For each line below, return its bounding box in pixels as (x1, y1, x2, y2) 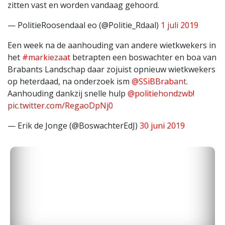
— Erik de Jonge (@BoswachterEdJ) (8, 120, 140, 132)
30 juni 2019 (140, 120, 185, 132)
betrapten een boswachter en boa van (70, 52, 216, 63)
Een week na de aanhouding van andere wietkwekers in (8, 40, 216, 51)
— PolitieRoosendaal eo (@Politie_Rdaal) (8, 20, 161, 31)
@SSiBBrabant (132, 76, 186, 87)
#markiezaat (22, 52, 70, 63)
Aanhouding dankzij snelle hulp (8, 88, 128, 99)
